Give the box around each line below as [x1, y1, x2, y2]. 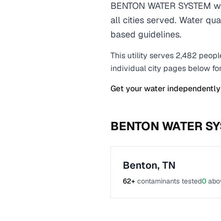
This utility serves [110, 50, 174, 61]
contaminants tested [137, 177, 202, 185]
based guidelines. [110, 29, 182, 40]
